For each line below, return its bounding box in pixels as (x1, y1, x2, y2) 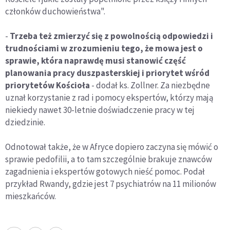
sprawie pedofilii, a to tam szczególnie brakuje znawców (5, 154, 212, 165)
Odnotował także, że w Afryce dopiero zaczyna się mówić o (5, 141, 218, 153)
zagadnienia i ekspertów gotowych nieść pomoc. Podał (5, 166, 205, 178)
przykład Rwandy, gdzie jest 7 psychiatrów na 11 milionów (5, 178, 216, 190)
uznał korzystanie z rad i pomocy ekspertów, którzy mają (5, 92, 214, 104)
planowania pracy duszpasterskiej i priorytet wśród (5, 67, 209, 79)
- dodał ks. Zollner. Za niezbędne (90, 80, 210, 91)
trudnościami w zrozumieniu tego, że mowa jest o (5, 43, 203, 54)
